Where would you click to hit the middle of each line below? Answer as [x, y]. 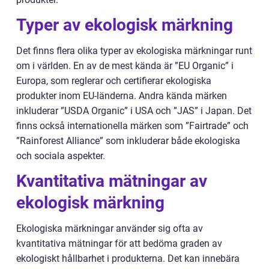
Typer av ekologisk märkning [125, 25]
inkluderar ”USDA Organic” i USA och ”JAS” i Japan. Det [134, 110]
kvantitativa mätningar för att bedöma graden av [119, 243]
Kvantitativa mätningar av [112, 181]
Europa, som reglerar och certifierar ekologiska [114, 80]
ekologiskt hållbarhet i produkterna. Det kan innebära [128, 258]
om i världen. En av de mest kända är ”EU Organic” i [125, 65]
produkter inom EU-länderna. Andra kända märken [122, 95]
